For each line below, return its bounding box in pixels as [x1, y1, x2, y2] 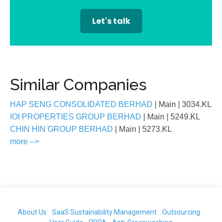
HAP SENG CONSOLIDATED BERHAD [10, 100, 155, 109]
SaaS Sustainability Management [52, 208, 157, 216]
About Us [18, 208, 47, 216]
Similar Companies [10, 75, 147, 94]
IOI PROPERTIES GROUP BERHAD [10, 112, 143, 121]
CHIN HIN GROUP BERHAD [10, 125, 115, 133]
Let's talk [92, 15, 130, 27]
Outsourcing [162, 208, 200, 216]
